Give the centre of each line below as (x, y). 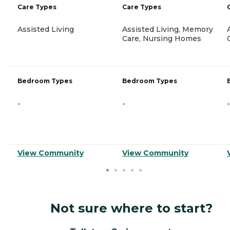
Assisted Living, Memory (168, 29)
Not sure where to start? (131, 208)
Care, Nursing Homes (162, 38)
